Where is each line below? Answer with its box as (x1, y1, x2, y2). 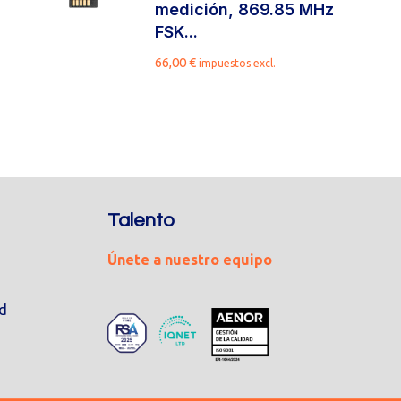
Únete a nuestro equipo (107, 252, 272, 268)
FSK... (155, 22, 199, 41)
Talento (107, 210, 175, 231)
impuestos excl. (199, 57, 277, 69)
